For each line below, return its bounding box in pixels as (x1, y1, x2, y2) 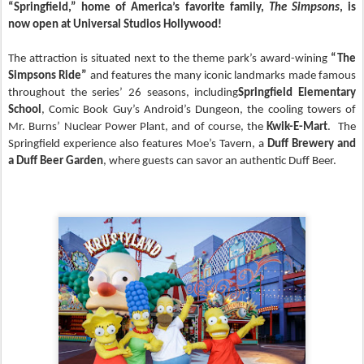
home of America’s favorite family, (81, 2, 269, 14)
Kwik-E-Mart (266, 121, 328, 133)
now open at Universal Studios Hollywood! (8, 19, 222, 31)
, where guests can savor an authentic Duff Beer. (103, 155, 336, 167)
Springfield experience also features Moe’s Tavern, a (8, 138, 267, 150)
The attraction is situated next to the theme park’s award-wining (8, 53, 331, 65)
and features (87, 70, 155, 82)
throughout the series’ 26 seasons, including (8, 87, 239, 99)
